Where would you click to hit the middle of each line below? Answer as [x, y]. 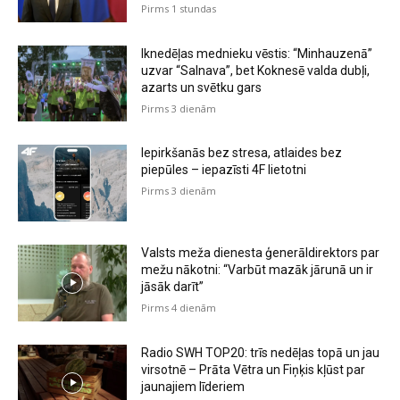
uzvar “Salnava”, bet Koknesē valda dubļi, [256, 70]
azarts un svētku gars [202, 87]
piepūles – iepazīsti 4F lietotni [224, 170]
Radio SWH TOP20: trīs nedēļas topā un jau [261, 352]
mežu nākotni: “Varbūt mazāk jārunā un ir [258, 270]
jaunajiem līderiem [193, 386]
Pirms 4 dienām [179, 308]
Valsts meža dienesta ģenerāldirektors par [261, 253]
